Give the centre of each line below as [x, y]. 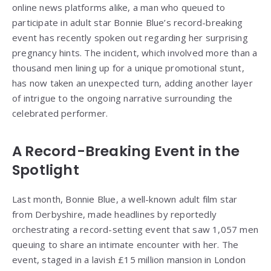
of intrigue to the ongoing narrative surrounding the [122, 98]
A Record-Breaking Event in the [126, 152]
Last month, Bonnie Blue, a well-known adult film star [125, 199]
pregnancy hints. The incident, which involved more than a [135, 53]
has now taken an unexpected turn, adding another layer [132, 83]
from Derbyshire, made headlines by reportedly [115, 214]
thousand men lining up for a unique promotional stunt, [128, 68]
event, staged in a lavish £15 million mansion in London [129, 260]
